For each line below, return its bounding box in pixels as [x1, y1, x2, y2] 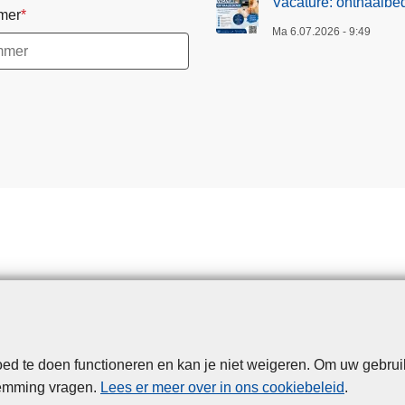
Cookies [186, 359, 240, 375]
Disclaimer [42, 359, 111, 375]
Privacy [125, 359, 173, 375]
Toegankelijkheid [253, 359, 363, 375]
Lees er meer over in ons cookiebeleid [100, 380, 344, 395]
